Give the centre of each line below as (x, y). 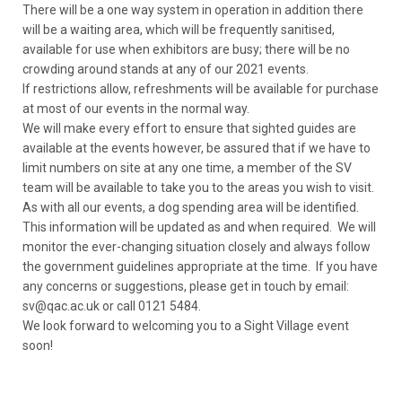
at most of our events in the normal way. (136, 109)
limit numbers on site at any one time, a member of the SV (187, 168)
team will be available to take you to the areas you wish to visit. (198, 188)
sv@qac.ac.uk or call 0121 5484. (112, 306)
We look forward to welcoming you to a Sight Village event (186, 326)
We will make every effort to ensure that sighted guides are (189, 128)
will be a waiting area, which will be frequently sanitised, (179, 30)
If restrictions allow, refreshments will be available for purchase (201, 89)
